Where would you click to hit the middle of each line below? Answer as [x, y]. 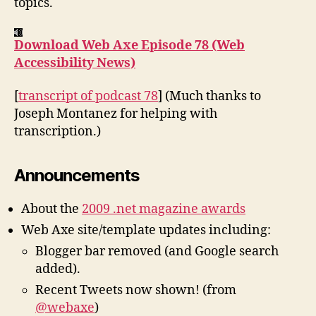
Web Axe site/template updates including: [146, 231]
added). [58, 269]
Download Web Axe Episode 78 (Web [129, 45]
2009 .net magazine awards [164, 209]
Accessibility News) [75, 63]
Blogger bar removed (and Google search [157, 252]
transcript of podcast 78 [88, 97]
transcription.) [57, 132]
